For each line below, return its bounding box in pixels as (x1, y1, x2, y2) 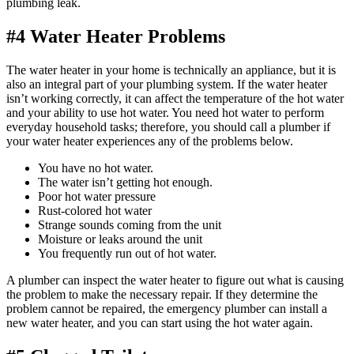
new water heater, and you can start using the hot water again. (6, 315, 313, 330)
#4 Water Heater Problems (6, 25, 225, 47)
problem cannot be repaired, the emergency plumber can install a (6, 301, 327, 315)
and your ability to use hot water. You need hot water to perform (6, 105, 324, 119)
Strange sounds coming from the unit (38, 217, 221, 232)
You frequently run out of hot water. (38, 246, 217, 260)
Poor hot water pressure (38, 189, 156, 203)
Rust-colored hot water (38, 203, 152, 217)
